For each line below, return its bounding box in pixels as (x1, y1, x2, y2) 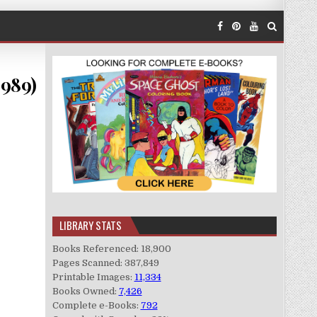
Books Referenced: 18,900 (52, 243, 171, 254)
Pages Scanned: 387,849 (52, 257, 159, 268)
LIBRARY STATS (59, 217, 122, 233)
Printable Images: (52, 271, 134, 282)
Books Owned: (52, 285, 119, 296)
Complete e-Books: (52, 299, 141, 311)
